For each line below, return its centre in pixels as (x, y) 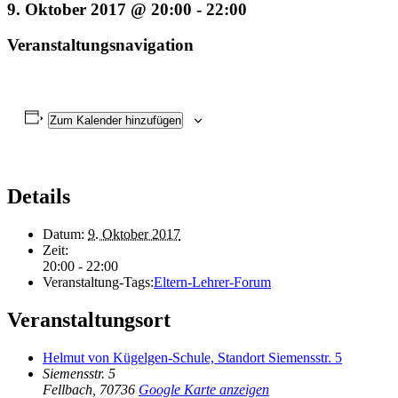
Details (39, 197)
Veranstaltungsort (89, 319)
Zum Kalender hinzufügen (115, 121)
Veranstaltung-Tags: (98, 282)
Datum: (64, 234)
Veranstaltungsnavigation (100, 45)
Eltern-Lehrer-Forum (212, 282)
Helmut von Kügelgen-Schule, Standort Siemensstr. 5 (192, 357)
